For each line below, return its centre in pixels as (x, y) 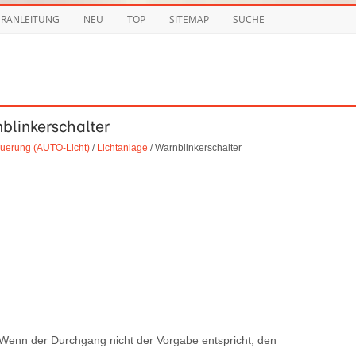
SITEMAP (189, 19)
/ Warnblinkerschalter (194, 147)
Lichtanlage (122, 147)
